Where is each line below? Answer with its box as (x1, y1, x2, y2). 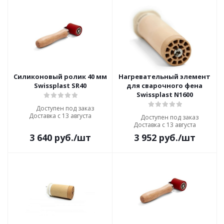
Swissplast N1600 (136, 90, 193, 99)
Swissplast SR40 (33, 81, 86, 90)
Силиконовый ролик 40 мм (13, 72, 107, 81)
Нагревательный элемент (118, 72, 210, 81)
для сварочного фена (126, 81, 202, 90)
